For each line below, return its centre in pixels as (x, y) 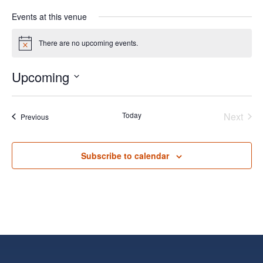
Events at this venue (49, 17)
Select (26, 93)
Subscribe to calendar (125, 155)
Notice (28, 46)
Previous (34, 116)
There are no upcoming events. (88, 43)
